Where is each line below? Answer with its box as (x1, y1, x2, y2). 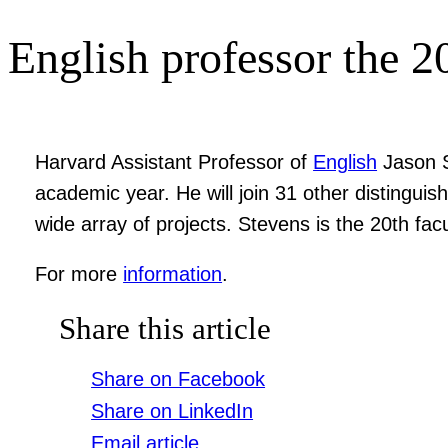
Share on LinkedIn (91, 399, 254, 422)
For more (35, 263, 124, 286)
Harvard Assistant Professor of (35, 150, 314, 173)
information (123, 263, 223, 286)
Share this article (59, 310, 272, 346)
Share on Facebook (91, 367, 266, 390)
